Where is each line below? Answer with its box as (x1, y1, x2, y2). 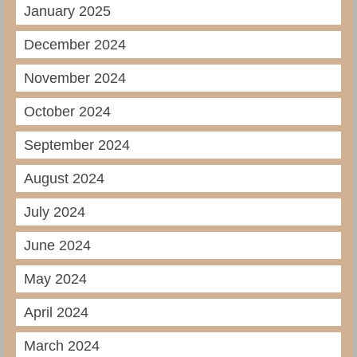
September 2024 (24, 137, 130, 154)
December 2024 (24, 37, 126, 53)
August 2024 (24, 171, 104, 187)
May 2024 (24, 271, 87, 288)
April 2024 (24, 304, 88, 321)
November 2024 (24, 70, 126, 87)
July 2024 (24, 204, 85, 221)
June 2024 (24, 237, 91, 254)
